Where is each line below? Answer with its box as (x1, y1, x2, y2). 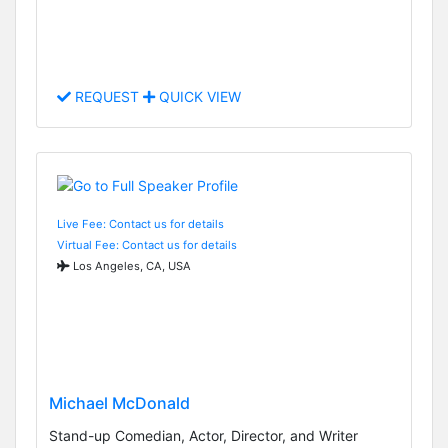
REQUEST (71, 88, 143, 106)
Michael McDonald (49, 392, 190, 413)
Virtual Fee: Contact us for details (57, 237, 237, 252)
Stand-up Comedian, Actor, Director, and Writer (49, 426, 358, 444)
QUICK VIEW (155, 88, 241, 106)
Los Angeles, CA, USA (70, 258, 191, 273)
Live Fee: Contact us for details (57, 216, 224, 231)
